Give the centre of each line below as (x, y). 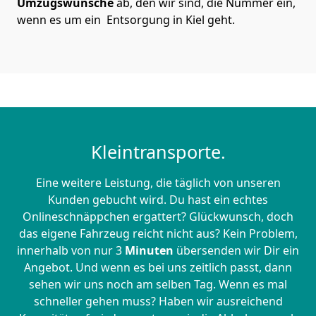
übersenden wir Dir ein (236, 251)
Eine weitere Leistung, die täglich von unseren (158, 183)
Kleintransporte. (158, 152)
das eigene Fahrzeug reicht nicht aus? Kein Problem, (158, 234)
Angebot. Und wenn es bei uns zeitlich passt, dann (158, 268)
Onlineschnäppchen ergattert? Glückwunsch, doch (158, 217)
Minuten (149, 251)
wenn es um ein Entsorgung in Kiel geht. (126, 20)
